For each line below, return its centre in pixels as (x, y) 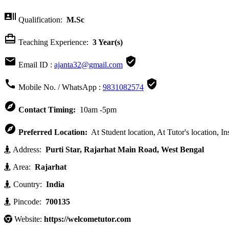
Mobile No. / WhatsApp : (60, 87)
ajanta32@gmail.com (88, 65)
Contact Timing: (48, 110)
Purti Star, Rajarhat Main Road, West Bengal (124, 150)
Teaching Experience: (53, 42)
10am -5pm (97, 110)
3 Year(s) (107, 42)
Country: (28, 185)
